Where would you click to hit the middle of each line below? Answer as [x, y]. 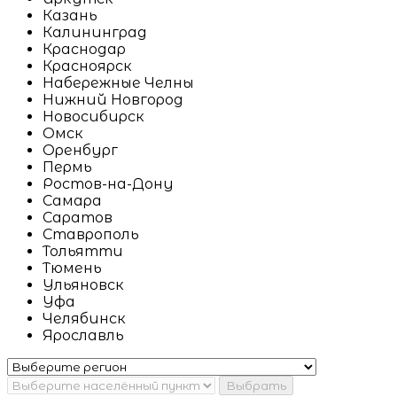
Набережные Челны [118, 83]
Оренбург [80, 151]
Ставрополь [91, 235]
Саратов [78, 218]
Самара [72, 201]
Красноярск [87, 66]
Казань [70, 16]
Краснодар [84, 50]
